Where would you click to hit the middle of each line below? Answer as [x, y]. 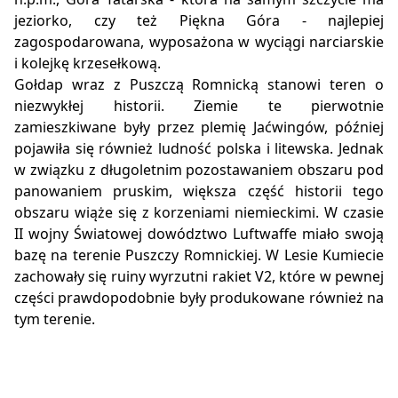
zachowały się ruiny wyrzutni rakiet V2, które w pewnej [199, 277]
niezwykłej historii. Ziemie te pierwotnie [199, 106]
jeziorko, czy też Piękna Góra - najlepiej [199, 21]
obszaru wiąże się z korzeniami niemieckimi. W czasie [199, 213]
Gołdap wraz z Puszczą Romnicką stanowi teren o [199, 85]
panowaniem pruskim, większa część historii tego [199, 191]
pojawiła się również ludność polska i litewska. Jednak [199, 149]
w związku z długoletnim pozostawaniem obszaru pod [199, 170]
